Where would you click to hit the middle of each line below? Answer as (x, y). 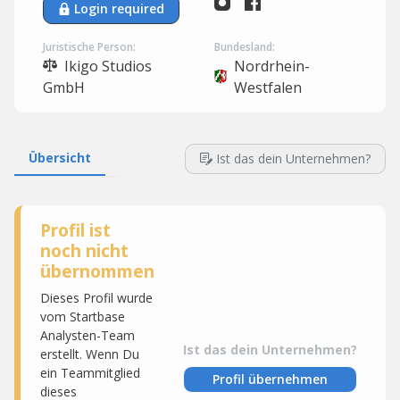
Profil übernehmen (270, 379)
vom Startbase (83, 317)
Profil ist (75, 230)
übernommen (97, 271)
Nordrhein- (271, 66)
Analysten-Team (87, 335)
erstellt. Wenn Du (90, 354)
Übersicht (60, 158)
